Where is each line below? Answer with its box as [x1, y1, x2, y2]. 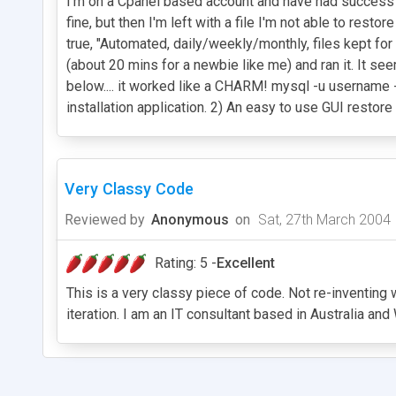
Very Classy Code [65, 179, 194, 198]
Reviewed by [65, 210, 145, 228]
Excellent [217, 254, 275, 271]
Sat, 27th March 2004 [255, 210, 391, 228]
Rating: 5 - [155, 254, 217, 271]
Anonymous [151, 210, 229, 228]
